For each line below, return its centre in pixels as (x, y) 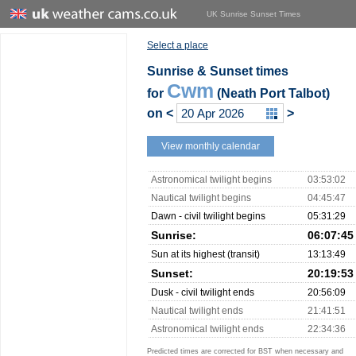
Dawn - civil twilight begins (208, 216)
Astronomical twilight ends (207, 329)
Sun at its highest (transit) (205, 254)
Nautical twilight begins (201, 198)
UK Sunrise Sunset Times (253, 14)
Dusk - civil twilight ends (203, 292)
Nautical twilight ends (197, 311)
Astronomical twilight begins (211, 180)
